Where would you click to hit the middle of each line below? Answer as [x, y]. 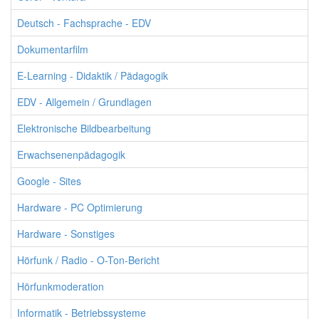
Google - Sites [49, 181]
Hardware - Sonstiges [66, 234]
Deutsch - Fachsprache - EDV [84, 23]
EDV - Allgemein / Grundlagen [84, 102]
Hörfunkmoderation [61, 286]
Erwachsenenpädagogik [71, 155]
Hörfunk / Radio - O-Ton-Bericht [88, 260]
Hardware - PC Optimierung [80, 207]
